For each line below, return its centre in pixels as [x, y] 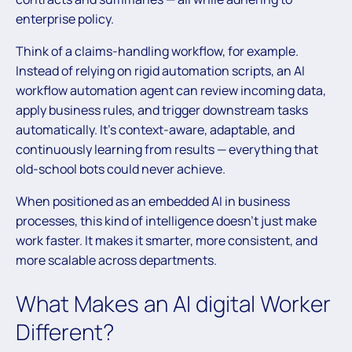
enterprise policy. [65, 19]
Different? [65, 331]
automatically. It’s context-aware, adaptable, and [155, 130]
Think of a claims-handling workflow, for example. [157, 51]
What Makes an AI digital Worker [173, 303]
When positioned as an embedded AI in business [153, 202]
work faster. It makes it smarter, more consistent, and [167, 241]
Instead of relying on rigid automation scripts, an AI [160, 71]
